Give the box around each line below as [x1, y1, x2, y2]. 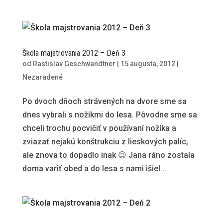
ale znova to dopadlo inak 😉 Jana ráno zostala [22, 150, 195, 160]
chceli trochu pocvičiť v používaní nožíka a [22, 123, 176, 133]
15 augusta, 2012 [120, 60, 175, 68]
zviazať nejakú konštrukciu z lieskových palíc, [22, 137, 188, 146]
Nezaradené [22, 73, 63, 81]
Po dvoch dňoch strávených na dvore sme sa [22, 97, 187, 106]
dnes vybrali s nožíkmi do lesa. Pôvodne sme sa [22, 110, 197, 119]
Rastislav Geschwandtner [32, 60, 115, 68]
